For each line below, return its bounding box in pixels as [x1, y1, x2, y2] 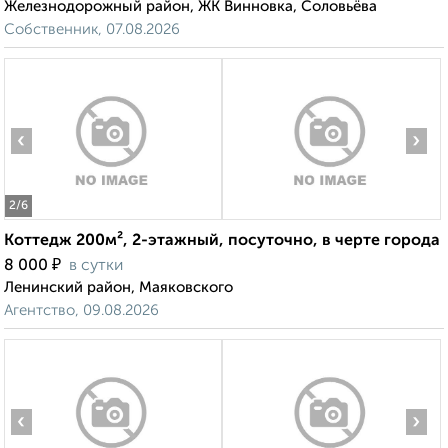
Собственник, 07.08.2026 [4, 22, 180, 38]
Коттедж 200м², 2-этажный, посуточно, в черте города [4, 233, 440, 250]
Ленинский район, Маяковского [4, 280, 233, 296]
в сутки [69, 258, 123, 275]
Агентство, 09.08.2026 [4, 303, 159, 319]
